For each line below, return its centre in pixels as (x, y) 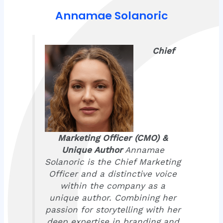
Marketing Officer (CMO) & (113, 138)
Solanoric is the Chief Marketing (113, 162)
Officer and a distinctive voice (113, 174)
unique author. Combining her (113, 198)
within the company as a (113, 186)
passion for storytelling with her (113, 210)
